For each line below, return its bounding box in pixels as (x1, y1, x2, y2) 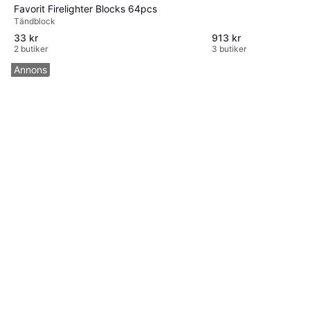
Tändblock (14, 16, 55, 27)
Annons (14, 64, 47, 76)
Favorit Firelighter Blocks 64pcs (14, 3, 157, 15)
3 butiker (212, 44, 246, 55)
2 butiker (14, 44, 48, 55)
